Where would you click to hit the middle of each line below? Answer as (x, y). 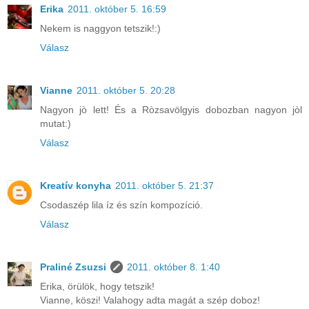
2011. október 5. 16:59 (117, 9)
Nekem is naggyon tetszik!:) (100, 28)
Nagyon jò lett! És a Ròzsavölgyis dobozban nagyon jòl (171, 109)
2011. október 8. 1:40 (173, 267)
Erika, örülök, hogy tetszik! (97, 286)
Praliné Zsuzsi (73, 267)
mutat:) (56, 123)
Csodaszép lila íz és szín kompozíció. (121, 205)
